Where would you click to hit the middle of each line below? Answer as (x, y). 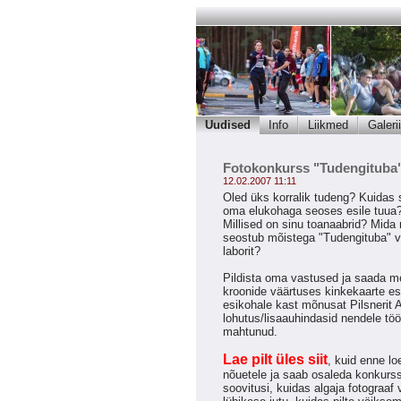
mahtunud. (250, 332)
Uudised (228, 125)
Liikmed (328, 125)
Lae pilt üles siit (275, 359)
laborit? (242, 251)
